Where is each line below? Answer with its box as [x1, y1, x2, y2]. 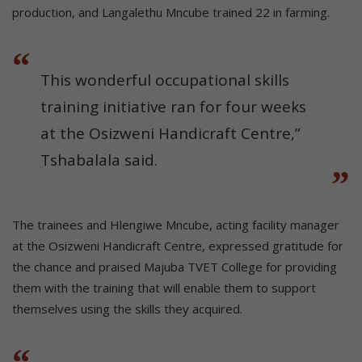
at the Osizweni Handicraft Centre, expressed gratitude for [12, 237, 343, 254]
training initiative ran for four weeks [40, 95, 306, 117]
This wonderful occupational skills [40, 69, 289, 90]
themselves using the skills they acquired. [12, 300, 242, 317]
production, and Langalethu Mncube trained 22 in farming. [12, 3, 330, 20]
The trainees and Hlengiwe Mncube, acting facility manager [12, 216, 339, 233]
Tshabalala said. [40, 149, 158, 170]
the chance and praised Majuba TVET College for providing [12, 258, 337, 275]
